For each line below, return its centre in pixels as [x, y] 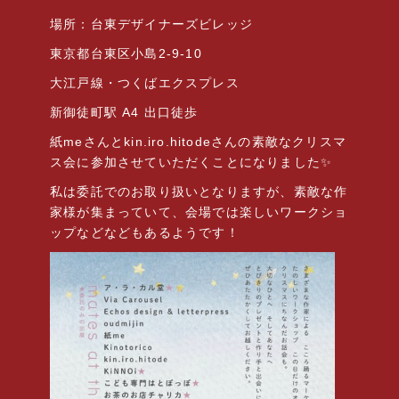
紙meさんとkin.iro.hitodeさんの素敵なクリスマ [198, 142]
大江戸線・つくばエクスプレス [145, 83]
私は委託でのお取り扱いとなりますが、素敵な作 [199, 191]
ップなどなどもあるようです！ [145, 232]
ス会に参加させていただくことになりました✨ [191, 162]
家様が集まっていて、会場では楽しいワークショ [199, 212]
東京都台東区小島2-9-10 [126, 53]
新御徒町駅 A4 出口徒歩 [124, 112]
